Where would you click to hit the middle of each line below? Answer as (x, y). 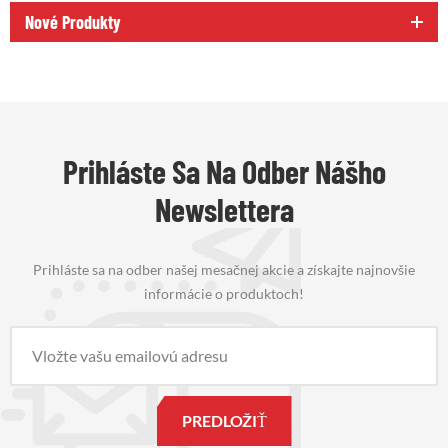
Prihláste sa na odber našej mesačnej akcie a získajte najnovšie (224, 270)
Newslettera (224, 209)
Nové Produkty (73, 22)
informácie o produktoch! (224, 294)
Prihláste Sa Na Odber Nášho (224, 171)
